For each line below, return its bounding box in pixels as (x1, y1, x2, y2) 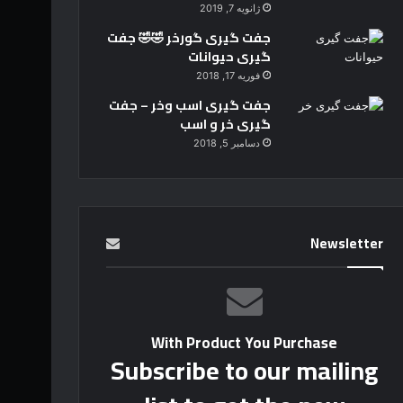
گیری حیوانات (187, 44, 271, 68)
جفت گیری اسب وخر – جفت (108, 93, 271, 117)
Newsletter (309, 229, 383, 256)
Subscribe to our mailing (111, 346, 379, 394)
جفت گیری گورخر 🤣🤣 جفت (106, 25, 271, 49)
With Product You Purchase (151, 327, 338, 357)
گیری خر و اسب (179, 112, 271, 136)
